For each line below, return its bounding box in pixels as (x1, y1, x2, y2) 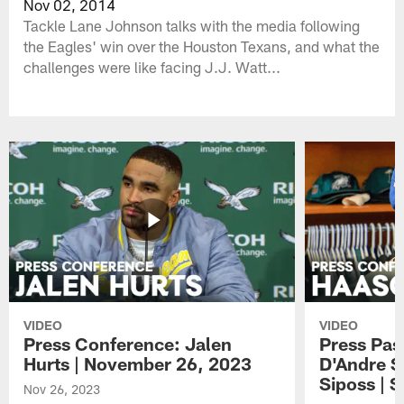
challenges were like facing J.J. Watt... (23, 57, 281, 76)
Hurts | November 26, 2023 (23, 353, 252, 375)
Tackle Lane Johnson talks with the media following (23, 15, 361, 34)
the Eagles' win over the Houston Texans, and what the (23, 36, 381, 55)
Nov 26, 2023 (23, 381, 101, 398)
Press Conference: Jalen (23, 333, 233, 355)
